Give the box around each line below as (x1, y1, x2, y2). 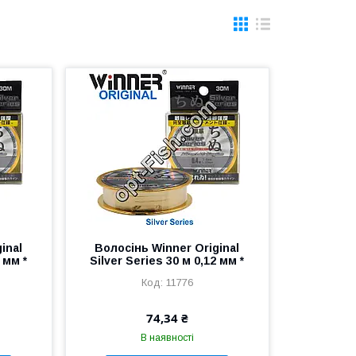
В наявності (140, 332, 194, 343)
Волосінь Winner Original (95, 242, 240, 254)
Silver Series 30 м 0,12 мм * (90, 254, 245, 267)
